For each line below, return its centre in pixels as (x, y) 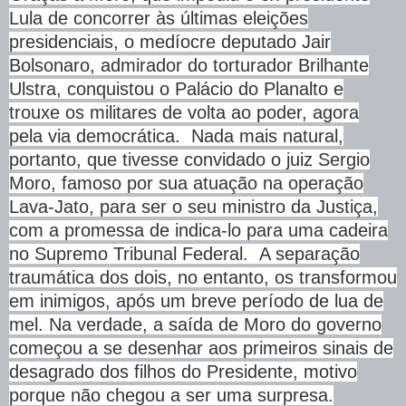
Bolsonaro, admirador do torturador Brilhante (189, 65)
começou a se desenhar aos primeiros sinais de (201, 348)
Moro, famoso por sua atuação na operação (186, 183)
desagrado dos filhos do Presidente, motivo (183, 371)
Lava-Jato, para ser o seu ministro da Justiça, (193, 206)
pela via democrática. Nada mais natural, (176, 135)
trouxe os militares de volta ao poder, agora (184, 112)
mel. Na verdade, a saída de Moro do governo (195, 324)
